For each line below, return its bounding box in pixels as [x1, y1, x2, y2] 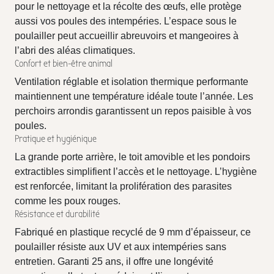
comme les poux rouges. [15, 196, 120, 206]
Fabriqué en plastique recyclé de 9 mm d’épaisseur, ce [15, 227, 251, 237]
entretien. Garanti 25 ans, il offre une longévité [15, 256, 213, 267]
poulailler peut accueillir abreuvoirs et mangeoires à [15, 31, 239, 41]
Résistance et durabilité [15, 209, 100, 220]
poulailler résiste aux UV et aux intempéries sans [15, 242, 226, 252]
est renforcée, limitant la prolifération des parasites [15, 181, 232, 191]
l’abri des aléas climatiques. [15, 45, 135, 56]
